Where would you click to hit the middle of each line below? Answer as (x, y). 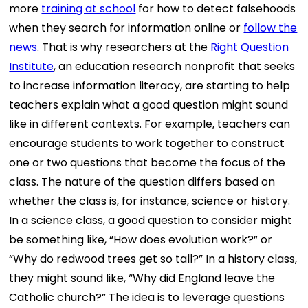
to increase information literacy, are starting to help (150, 85)
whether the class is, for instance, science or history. (150, 201)
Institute (32, 66)
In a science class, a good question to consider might (151, 220)
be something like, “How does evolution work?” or (141, 239)
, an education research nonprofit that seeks (175, 66)
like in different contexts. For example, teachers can (150, 124)
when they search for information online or (126, 27)
